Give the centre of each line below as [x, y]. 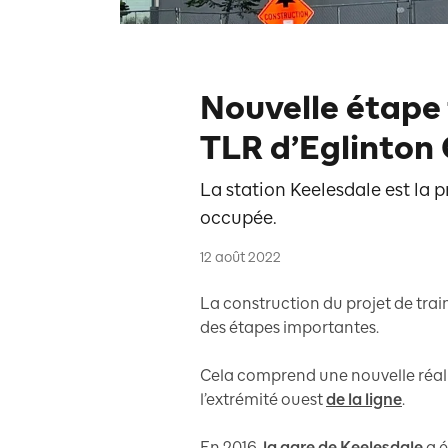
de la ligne [364, 399]
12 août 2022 [240, 257]
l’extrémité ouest [261, 399]
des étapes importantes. [289, 327]
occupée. [238, 218]
